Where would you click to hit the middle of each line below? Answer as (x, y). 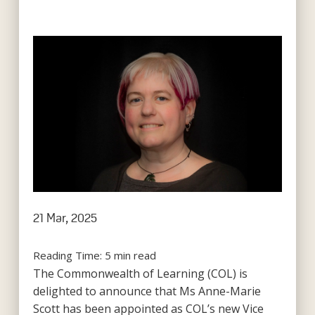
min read (135, 255)
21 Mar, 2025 (65, 218)
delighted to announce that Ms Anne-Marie (147, 291)
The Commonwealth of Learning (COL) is (140, 273)
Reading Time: (69, 255)
